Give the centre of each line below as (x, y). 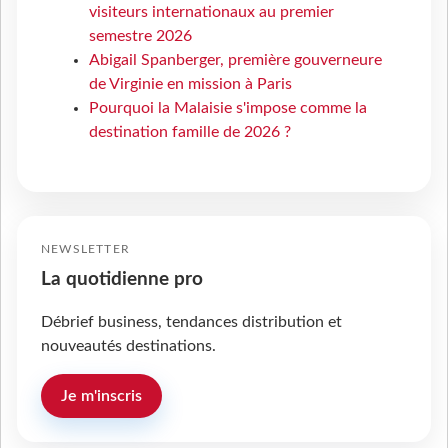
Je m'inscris (101, 396)
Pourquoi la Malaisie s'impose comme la (228, 108)
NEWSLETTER (85, 249)
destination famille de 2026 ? (190, 132)
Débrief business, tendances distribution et (191, 322)
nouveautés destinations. (128, 346)
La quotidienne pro (122, 280)
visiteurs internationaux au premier (211, 12)
